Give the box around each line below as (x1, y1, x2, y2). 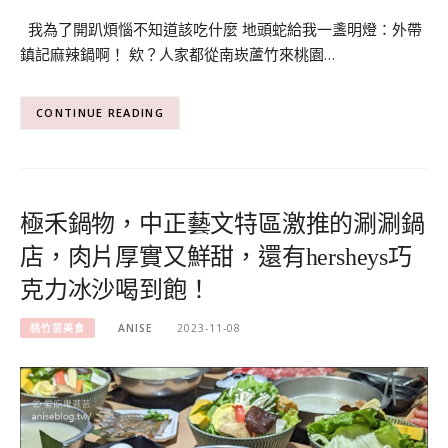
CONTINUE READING (36, 105, 164, 121)
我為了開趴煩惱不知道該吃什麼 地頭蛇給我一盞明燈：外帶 (20, 19, 422, 40)
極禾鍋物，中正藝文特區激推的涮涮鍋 (20, 211, 425, 238)
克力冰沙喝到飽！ (20, 277, 211, 304)
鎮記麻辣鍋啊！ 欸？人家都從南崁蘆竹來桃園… (20, 44, 335, 65)
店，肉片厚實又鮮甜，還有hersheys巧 (20, 244, 412, 271)
